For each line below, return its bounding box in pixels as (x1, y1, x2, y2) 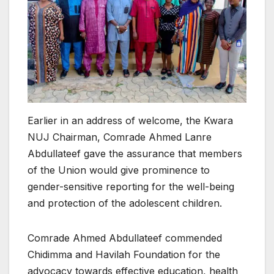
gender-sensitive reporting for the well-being (28, 180, 234, 193)
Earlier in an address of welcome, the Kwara (28, 114, 233, 127)
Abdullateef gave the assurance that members (28, 147, 242, 160)
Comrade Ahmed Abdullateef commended (28, 231, 222, 244)
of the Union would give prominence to (28, 163, 210, 176)
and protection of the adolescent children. (28, 196, 222, 209)
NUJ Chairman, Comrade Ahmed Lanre (28, 130, 212, 143)
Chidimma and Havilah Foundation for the (28, 248, 220, 261)
